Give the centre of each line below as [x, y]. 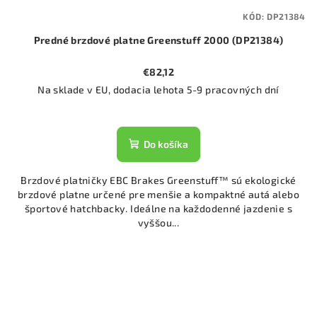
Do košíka [166, 144]
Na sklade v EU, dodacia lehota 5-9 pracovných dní [158, 90]
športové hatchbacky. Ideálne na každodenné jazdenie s [158, 209]
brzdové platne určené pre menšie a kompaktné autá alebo [158, 195]
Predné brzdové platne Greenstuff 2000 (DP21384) [158, 40]
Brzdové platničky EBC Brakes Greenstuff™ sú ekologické [158, 180]
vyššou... [158, 223]
